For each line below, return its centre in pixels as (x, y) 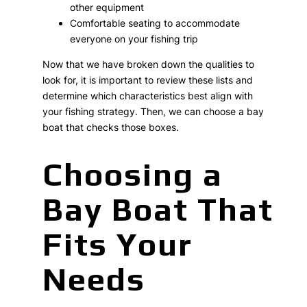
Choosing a (133, 174)
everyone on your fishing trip (134, 38)
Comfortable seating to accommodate (155, 23)
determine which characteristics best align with (148, 95)
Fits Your (118, 244)
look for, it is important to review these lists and (148, 79)
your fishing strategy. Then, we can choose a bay (153, 111)
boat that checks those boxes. (111, 127)
